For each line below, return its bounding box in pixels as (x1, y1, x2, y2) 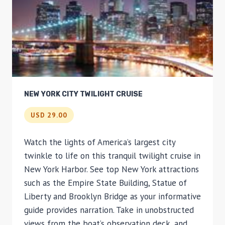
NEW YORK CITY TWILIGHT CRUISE (24, 89, 143, 98)
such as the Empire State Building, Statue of (24, 177, 187, 189)
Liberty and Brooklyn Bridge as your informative (24, 191, 201, 202)
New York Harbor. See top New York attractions (24, 164, 199, 175)
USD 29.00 (30, 110, 68, 120)
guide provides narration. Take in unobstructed (24, 204, 194, 216)
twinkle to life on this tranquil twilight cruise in (24, 150, 200, 162)
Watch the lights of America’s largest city (24, 137, 175, 148)
